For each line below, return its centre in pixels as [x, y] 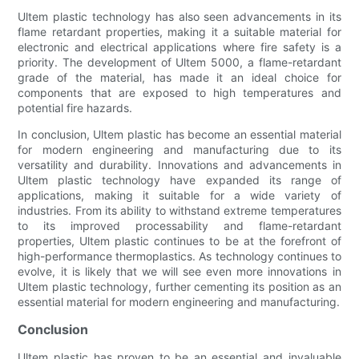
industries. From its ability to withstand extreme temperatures [179, 210]
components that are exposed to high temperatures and [179, 92]
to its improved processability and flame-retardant [179, 225]
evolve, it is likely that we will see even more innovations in [179, 271]
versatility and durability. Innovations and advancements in [179, 164]
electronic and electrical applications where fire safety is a [179, 46]
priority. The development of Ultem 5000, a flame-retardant [179, 62]
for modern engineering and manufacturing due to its [179, 149]
